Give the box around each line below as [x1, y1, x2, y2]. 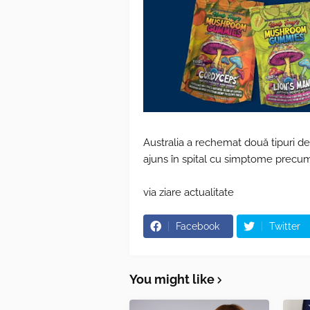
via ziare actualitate [143, 186, 234, 199]
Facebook [176, 221, 219, 232]
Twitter [269, 221, 300, 232]
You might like [129, 272, 215, 286]
